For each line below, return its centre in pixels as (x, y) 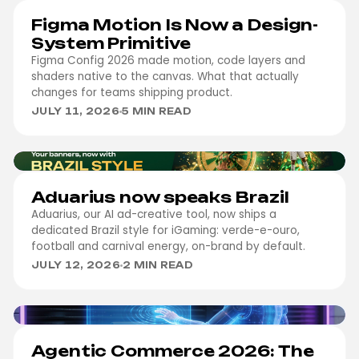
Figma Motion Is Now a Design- (175, 25)
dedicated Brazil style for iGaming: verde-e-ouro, (165, 230)
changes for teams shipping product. (132, 93)
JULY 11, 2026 (75, 111)
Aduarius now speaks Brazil (160, 197)
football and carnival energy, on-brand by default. (168, 246)
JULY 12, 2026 (76, 265)
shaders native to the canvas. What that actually (165, 77)
